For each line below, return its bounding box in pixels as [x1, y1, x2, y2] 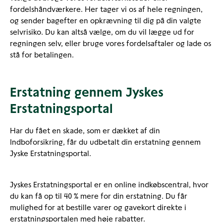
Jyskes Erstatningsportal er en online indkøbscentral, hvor [10, 180, 209, 189]
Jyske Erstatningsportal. [10, 149, 93, 158]
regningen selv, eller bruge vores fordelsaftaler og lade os [10, 39, 211, 48]
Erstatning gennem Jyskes [10, 84, 164, 100]
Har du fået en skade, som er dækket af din [10, 126, 160, 135]
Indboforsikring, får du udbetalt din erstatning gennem [10, 137, 201, 147]
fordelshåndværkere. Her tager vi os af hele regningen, [10, 4, 203, 14]
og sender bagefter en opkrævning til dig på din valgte [10, 16, 201, 25]
